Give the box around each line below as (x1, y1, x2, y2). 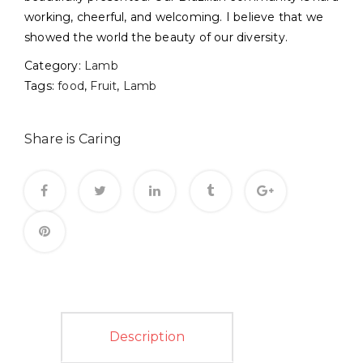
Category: (24, 58, 84, 74)
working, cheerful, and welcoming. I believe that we (24, 9, 324, 24)
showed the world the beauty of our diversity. (24, 29, 288, 45)
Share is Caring (24, 131, 122, 147)
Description (109, 329, 186, 345)
